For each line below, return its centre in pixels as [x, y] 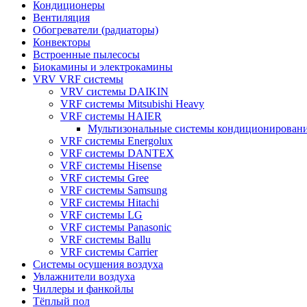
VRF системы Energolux [116, 140]
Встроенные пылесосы [86, 54]
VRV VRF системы [78, 79]
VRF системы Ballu [106, 239]
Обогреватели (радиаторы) [96, 29]
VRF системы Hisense [111, 165]
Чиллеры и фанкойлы [83, 288]
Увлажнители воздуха [84, 276]
